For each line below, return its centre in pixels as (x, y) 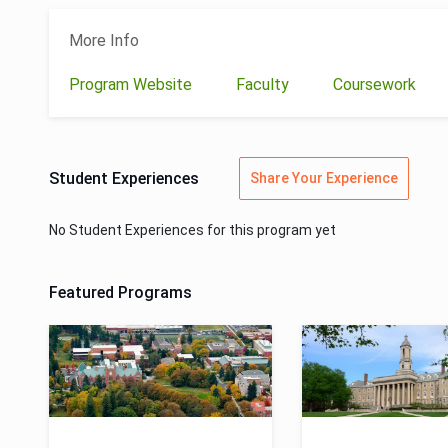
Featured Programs (120, 292)
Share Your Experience (324, 178)
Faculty (264, 84)
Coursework (376, 84)
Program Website (132, 84)
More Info (104, 40)
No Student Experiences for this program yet (192, 230)
